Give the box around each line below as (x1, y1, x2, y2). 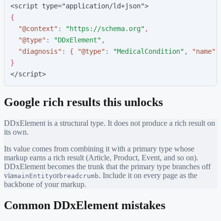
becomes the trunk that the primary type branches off (45, 162, 211, 171)
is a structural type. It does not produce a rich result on (45, 119, 215, 128)
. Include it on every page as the (99, 171, 197, 180)
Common (4, 199, 53, 212)
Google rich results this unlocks (4, 96, 163, 109)
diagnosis (22, 47, 58, 55)
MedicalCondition (117, 47, 180, 55)
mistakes (118, 199, 165, 212)
